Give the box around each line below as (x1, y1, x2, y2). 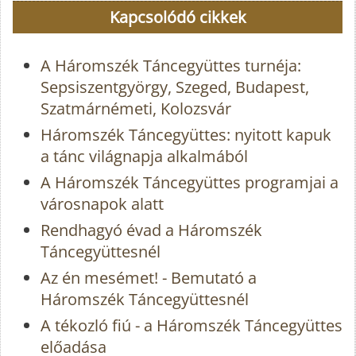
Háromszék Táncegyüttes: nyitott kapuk (41, 124, 331, 146)
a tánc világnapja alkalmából (41, 145, 248, 168)
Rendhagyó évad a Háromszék (41, 219, 262, 242)
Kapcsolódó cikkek (109, 6, 246, 29)
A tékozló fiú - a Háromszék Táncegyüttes (41, 315, 342, 337)
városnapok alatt (41, 193, 164, 215)
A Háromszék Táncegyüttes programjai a (41, 172, 339, 194)
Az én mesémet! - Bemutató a (41, 267, 257, 289)
